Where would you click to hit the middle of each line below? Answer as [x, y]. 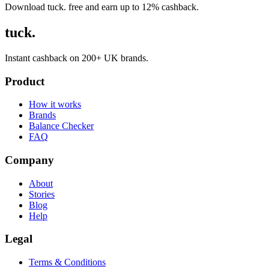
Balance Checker [61, 126]
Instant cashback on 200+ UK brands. [77, 58]
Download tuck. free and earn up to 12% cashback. [102, 7]
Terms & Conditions [67, 262]
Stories [42, 194]
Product [25, 81]
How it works [55, 104]
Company [29, 160]
